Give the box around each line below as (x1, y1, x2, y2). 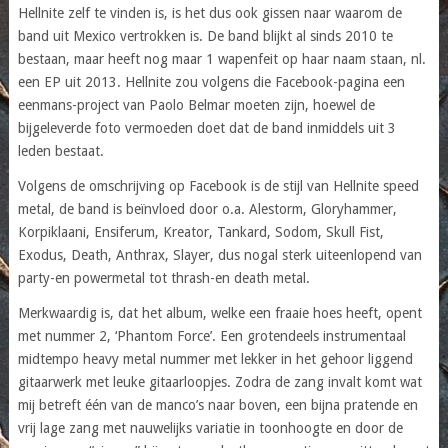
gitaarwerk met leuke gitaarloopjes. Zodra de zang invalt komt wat (17, 373, 422, 390)
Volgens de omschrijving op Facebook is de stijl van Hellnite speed (17, 177, 419, 194)
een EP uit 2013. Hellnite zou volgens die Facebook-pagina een (17, 73, 405, 90)
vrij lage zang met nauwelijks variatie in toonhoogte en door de (17, 419, 403, 436)
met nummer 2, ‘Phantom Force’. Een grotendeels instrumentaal (17, 327, 406, 344)
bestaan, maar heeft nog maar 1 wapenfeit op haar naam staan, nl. (17, 50, 426, 67)
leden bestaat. (17, 142, 104, 159)
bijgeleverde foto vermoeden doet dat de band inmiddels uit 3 (17, 119, 396, 136)
